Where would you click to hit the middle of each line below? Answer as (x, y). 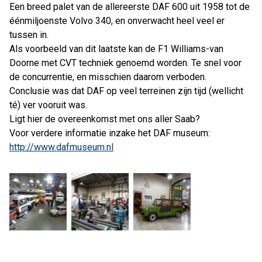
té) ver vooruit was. (48, 105)
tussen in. (29, 35)
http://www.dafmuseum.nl (61, 147)
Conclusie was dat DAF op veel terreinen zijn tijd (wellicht (126, 91)
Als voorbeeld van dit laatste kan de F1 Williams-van (116, 49)
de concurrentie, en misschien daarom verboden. (108, 77)
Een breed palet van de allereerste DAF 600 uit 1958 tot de (130, 7)
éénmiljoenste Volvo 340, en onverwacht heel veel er (117, 21)
